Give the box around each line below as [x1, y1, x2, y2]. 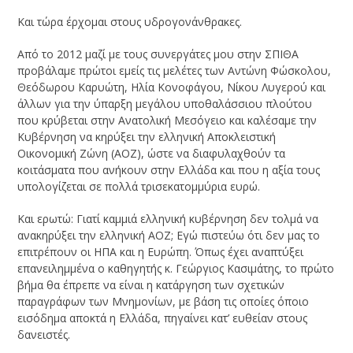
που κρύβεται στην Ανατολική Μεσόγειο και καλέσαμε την [17, 113, 318, 128]
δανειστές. [17, 327, 71, 343]
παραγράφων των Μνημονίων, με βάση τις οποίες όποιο [17, 294, 310, 310]
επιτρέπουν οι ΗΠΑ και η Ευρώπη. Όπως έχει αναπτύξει [17, 244, 304, 260]
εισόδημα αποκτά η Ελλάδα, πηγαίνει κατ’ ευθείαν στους [17, 310, 308, 326]
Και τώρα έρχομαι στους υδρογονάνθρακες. [17, 14, 243, 30]
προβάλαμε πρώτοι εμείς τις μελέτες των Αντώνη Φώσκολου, [17, 63, 332, 79]
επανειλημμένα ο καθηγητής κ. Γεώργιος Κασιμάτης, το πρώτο [17, 261, 335, 277]
